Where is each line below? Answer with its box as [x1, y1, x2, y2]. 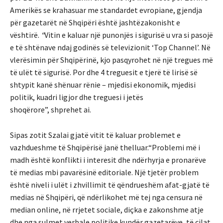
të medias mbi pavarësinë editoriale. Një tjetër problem [10, 167, 199, 177]
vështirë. [10, 29, 41, 40]
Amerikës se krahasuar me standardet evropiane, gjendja [10, 4, 202, 15]
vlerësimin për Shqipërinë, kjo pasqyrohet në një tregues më [10, 54, 213, 65]
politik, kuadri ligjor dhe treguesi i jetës [10, 92, 143, 102]
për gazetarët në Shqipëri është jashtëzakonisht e [10, 17, 180, 27]
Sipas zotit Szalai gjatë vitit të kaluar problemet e [10, 129, 181, 140]
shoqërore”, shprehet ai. [10, 104, 91, 114]
